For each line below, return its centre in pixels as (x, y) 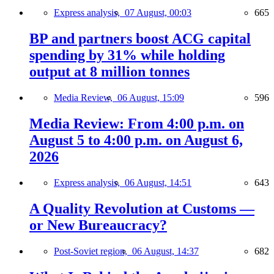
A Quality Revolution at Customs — (142, 208)
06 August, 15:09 (151, 98)
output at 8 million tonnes (109, 72)
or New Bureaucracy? (98, 225)
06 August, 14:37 (165, 251)
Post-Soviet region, (93, 251)
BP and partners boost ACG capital (140, 39)
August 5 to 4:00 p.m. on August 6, (136, 140)
